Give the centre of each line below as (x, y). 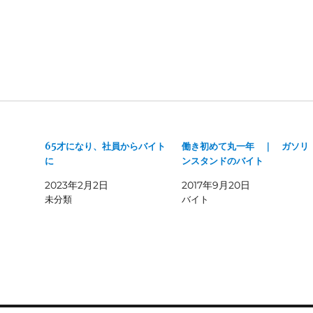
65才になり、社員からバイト (105, 147)
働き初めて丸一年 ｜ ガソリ (245, 147)
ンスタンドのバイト (222, 161)
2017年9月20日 (216, 185)
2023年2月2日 (77, 185)
